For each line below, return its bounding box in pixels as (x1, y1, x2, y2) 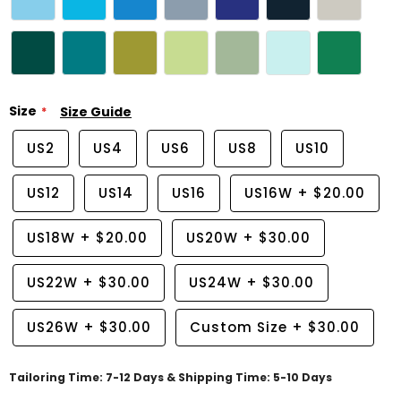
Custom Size (190, 318, 287, 337)
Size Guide (60, 102, 132, 121)
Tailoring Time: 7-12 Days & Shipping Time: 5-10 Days (9, 370, 332, 385)
